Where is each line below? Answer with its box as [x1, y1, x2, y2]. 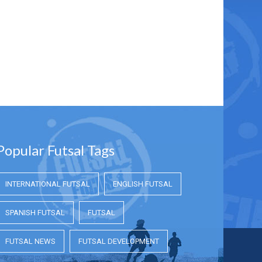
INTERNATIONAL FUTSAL [5, 179, 90, 188]
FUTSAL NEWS [5, 236, 56, 246]
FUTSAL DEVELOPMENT [78, 236, 159, 246]
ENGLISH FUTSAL [113, 179, 173, 188]
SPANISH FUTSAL [5, 208, 65, 217]
